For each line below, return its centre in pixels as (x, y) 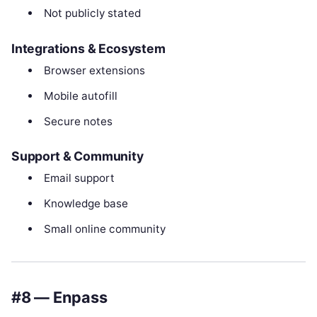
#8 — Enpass (59, 298)
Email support (79, 178)
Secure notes (78, 121)
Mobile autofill (80, 96)
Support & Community (77, 156)
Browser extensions (94, 70)
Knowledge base (86, 204)
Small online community (104, 229)
